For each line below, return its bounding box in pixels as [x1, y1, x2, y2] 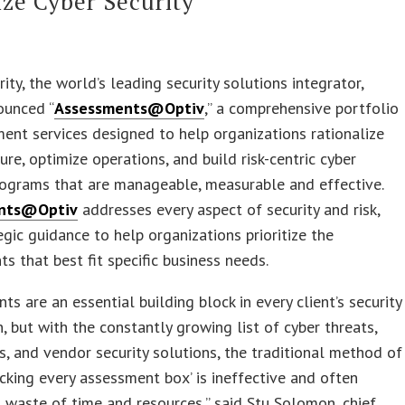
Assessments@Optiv [54, 97, 205, 118]
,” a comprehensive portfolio [204, 97, 400, 118]
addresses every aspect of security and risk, [78, 198, 381, 220]
